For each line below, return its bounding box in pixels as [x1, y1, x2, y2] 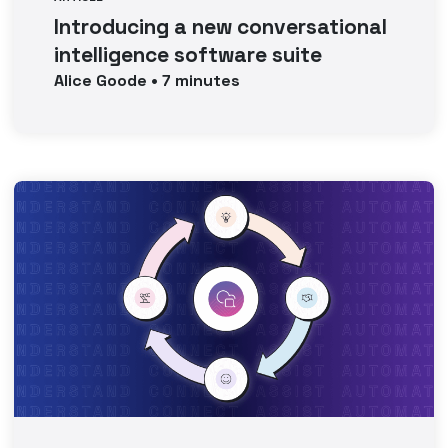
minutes [171, 70, 241, 91]
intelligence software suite [54, 41, 323, 68]
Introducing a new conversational [54, 13, 388, 40]
